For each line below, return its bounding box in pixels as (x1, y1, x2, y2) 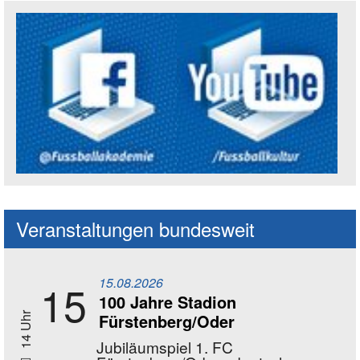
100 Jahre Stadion (99, 289, 236, 313)
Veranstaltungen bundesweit (16, 214, 255, 243)
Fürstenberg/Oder (99, 309, 235, 333)
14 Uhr (16, 309, 35, 352)
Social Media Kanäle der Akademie (15, 169, 311, 198)
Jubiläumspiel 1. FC (96, 335, 233, 358)
